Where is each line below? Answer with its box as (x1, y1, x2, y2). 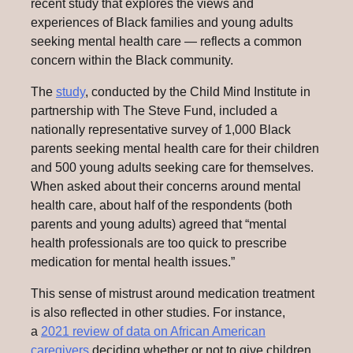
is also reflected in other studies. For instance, (31, 306, 285, 320)
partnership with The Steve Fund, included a (31, 104, 277, 118)
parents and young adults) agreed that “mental (31, 217, 287, 232)
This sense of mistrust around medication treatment (31, 287, 314, 301)
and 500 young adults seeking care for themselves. (31, 161, 314, 175)
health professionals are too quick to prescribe (31, 236, 287, 251)
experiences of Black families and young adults (31, 16, 293, 30)
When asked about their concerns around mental (31, 180, 301, 194)
